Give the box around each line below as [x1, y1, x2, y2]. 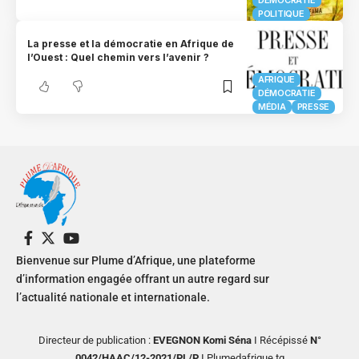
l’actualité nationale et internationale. [16, 290, 210, 304]
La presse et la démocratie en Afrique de [27, 38, 235, 50]
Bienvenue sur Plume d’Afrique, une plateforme [16, 253, 256, 267]
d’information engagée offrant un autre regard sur [16, 272, 269, 285]
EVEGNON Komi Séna [152, 333, 252, 346]
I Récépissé [251, 333, 308, 346]
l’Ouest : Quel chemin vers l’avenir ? [27, 51, 210, 64]
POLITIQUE [258, 7, 305, 19]
